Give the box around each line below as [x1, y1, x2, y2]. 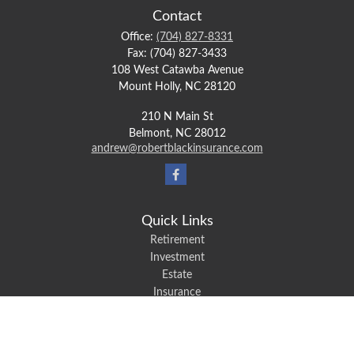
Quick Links [141, 214, 213, 228]
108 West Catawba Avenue [111, 65, 243, 76]
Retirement [149, 235, 205, 246]
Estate [162, 269, 192, 281]
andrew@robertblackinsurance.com [91, 143, 263, 154]
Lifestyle [157, 339, 197, 350]
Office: [121, 32, 156, 43]
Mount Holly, [119, 81, 182, 92]
